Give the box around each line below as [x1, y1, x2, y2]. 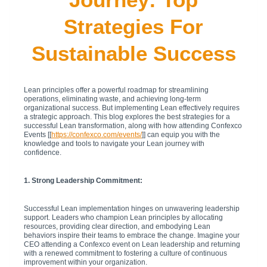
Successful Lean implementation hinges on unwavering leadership [24, 204, 240, 213]
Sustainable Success [31, 41, 236, 65]
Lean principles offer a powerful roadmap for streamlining [24, 85, 209, 94]
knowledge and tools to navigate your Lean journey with [24, 139, 204, 148]
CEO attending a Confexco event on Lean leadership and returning [24, 240, 240, 249]
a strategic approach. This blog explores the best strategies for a [24, 112, 230, 121]
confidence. [24, 148, 61, 157]
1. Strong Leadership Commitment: [24, 176, 142, 185]
